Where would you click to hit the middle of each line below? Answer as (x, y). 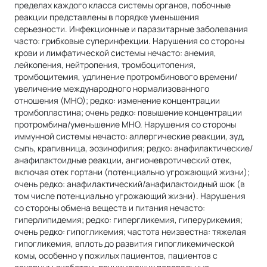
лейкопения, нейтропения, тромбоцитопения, (105, 64)
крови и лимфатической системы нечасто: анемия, (115, 52)
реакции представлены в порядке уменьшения (107, 17)
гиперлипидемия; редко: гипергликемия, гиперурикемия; (128, 219)
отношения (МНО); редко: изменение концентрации (117, 100)
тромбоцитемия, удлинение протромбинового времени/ (126, 76)
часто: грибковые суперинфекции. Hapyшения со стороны (129, 41)
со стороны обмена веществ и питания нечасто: (110, 207)
